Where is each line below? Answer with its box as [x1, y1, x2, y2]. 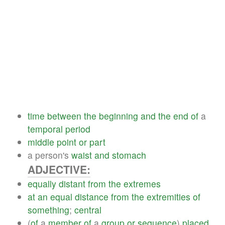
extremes [124, 177, 161, 190]
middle [28, 135, 54, 148]
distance [75, 190, 108, 203]
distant [59, 177, 85, 190]
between [47, 109, 81, 122]
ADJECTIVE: [28, 161, 90, 177]
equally [28, 177, 56, 190]
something [28, 203, 69, 216]
